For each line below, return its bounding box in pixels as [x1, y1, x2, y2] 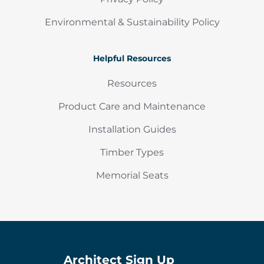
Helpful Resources [93, 53, 171, 64]
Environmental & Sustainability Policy [44, 16, 220, 28]
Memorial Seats [95, 170, 169, 181]
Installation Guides [88, 124, 176, 135]
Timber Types [100, 147, 164, 158]
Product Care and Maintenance [58, 101, 206, 112]
